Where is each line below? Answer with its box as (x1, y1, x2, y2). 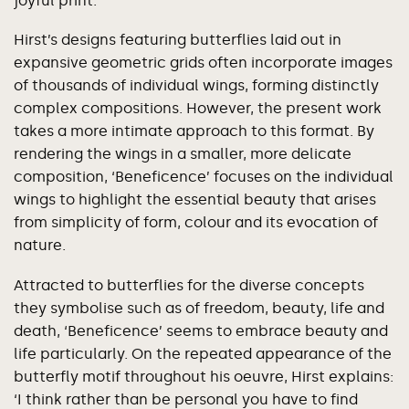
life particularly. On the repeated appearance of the (14, 344, 392, 362)
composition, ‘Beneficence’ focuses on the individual (14, 168, 393, 186)
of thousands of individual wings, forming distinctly (14, 77, 379, 95)
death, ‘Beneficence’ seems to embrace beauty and (14, 321, 388, 340)
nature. (14, 236, 66, 255)
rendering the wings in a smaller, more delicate (14, 145, 351, 163)
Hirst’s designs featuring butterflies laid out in (14, 31, 341, 49)
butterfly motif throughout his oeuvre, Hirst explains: (14, 367, 393, 385)
